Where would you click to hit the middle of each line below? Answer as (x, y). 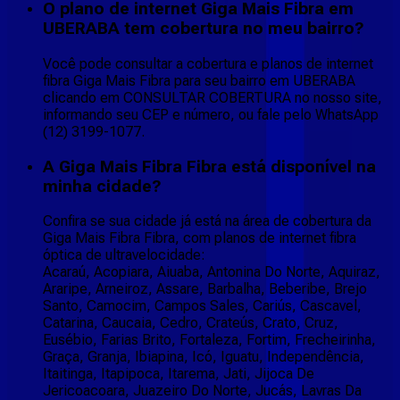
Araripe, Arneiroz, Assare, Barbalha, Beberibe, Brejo (205, 289)
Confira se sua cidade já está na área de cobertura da (207, 221)
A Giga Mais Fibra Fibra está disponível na (209, 167)
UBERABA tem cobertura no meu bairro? (204, 29)
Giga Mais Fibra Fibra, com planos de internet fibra (200, 238)
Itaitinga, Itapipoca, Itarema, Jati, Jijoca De (179, 374)
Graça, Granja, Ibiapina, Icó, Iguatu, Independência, (204, 357)
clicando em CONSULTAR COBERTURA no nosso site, (212, 97)
